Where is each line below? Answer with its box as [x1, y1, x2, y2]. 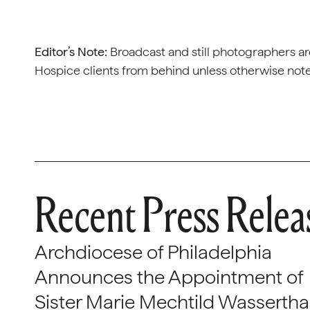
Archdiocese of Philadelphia [35, 240, 272, 264]
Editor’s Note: [35, 44, 107, 59]
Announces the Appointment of [35, 265, 303, 289]
